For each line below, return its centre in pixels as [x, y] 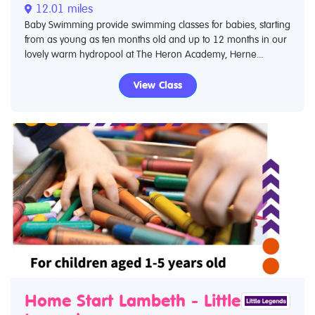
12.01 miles [63, 8]
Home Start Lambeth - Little [133, 301]
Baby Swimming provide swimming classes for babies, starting [157, 24]
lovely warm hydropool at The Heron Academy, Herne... [144, 54]
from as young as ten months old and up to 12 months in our [156, 39]
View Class [157, 85]
